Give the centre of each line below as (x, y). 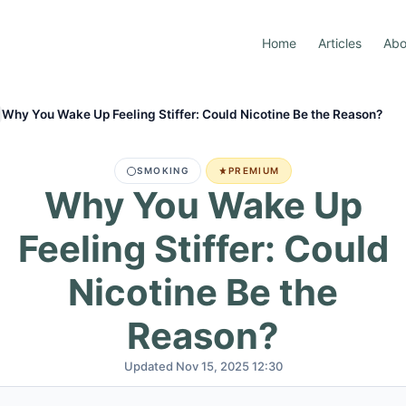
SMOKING (164, 170)
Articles (340, 43)
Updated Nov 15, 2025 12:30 (203, 366)
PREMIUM (254, 170)
